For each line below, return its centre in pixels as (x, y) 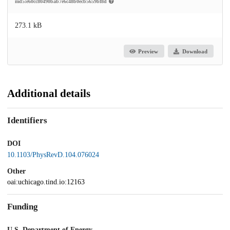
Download (195, 51)
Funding (23, 207)
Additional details (49, 94)
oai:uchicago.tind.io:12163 (46, 182)
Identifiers (27, 120)
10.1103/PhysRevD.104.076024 (53, 155)
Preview (148, 51)
